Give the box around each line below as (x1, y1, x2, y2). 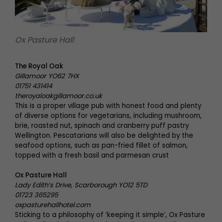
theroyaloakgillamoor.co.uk (15, 91, 102, 101)
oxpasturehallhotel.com (15, 200, 91, 210)
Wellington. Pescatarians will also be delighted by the (15, 131, 193, 140)
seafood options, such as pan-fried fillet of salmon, (15, 141, 188, 150)
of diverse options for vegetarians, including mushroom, (15, 111, 202, 120)
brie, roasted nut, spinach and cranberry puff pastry (15, 121, 189, 130)
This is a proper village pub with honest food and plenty (15, 101, 201, 111)
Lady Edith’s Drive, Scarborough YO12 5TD (15, 180, 147, 190)
